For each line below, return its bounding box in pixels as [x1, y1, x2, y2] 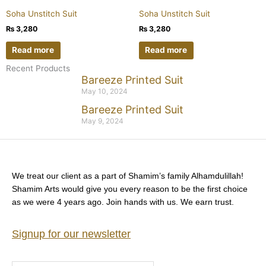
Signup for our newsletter [12, 227, 131, 240]
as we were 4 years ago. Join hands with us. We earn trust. [12, 197, 234, 207]
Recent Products [6, 64, 70, 74]
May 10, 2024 [81, 87, 128, 96]
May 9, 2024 [81, 116, 123, 126]
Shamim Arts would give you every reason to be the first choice [12, 184, 248, 194]
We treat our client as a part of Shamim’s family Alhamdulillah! [12, 171, 243, 181]
